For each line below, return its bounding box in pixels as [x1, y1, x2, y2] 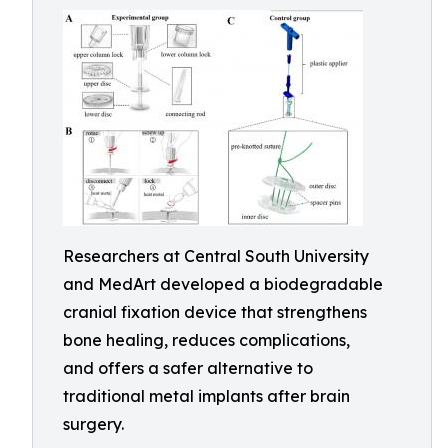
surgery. [63, 414, 124, 434]
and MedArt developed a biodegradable [63, 274, 383, 294]
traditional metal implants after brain [63, 386, 350, 406]
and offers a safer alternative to [63, 358, 313, 378]
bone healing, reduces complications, [63, 330, 350, 350]
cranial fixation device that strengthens [63, 302, 367, 322]
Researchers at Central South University [63, 246, 369, 266]
